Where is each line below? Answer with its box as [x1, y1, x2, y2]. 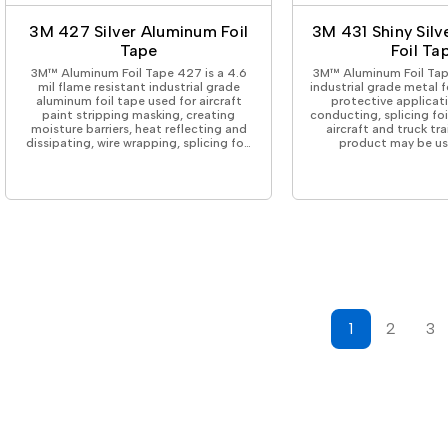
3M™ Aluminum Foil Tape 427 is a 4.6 [30, 65, 247, 80]
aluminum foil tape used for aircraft [35, 93, 242, 108]
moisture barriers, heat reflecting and [30, 121, 247, 136]
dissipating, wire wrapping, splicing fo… [26, 135, 252, 150]
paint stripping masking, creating [42, 107, 236, 122]
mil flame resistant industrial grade [37, 79, 240, 94]
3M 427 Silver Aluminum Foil [29, 21, 249, 41]
